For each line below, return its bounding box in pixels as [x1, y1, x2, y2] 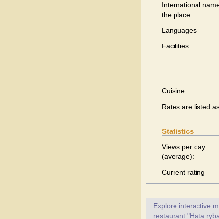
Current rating [162, 168, 205, 176]
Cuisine [162, 87, 185, 95]
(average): [162, 153, 194, 160]
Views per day [162, 143, 205, 151]
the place [162, 11, 190, 19]
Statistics [162, 127, 194, 135]
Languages [162, 26, 197, 34]
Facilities [162, 42, 189, 50]
